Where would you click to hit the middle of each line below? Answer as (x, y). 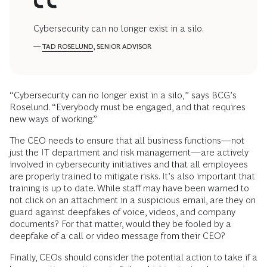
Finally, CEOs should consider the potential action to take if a (133, 257)
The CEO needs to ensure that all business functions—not (127, 141)
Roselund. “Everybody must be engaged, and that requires (128, 107)
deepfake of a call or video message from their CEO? (117, 236)
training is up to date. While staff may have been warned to (129, 188)
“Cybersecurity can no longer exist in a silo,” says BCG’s (123, 95)
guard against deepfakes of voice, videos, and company (122, 212)
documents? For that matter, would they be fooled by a (120, 224)
